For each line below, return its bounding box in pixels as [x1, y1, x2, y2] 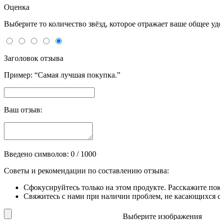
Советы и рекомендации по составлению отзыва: [4, 166, 169, 175]
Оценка [4, 3, 29, 12]
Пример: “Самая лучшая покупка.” [4, 71, 120, 80]
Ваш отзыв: [4, 106, 42, 114]
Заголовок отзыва [4, 54, 63, 63]
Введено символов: [4, 150, 71, 159]
